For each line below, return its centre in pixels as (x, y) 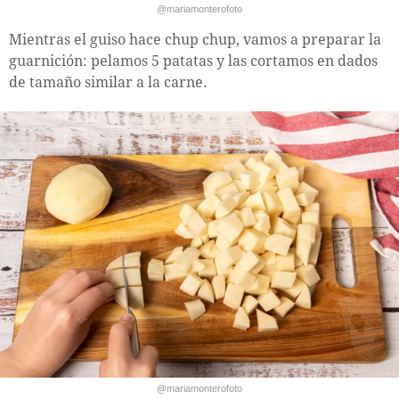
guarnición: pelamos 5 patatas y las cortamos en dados (193, 61)
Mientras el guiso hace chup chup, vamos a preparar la (195, 40)
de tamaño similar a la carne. (108, 83)
